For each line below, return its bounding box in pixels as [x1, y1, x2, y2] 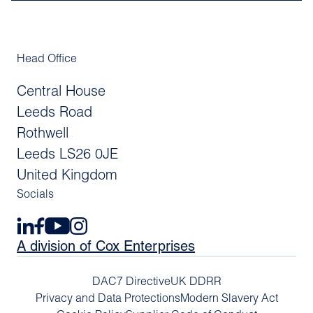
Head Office [17, 54, 77, 66]
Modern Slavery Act [180, 293, 278, 305]
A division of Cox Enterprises [17, 240, 195, 255]
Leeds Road [17, 106, 92, 121]
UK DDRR [170, 277, 221, 289]
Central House [17, 85, 105, 100]
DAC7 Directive [92, 277, 170, 289]
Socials [17, 189, 54, 201]
